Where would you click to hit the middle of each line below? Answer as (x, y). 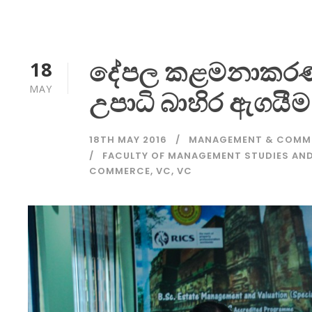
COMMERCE (120, 171)
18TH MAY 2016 (128, 140)
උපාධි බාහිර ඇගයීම (200, 103)
